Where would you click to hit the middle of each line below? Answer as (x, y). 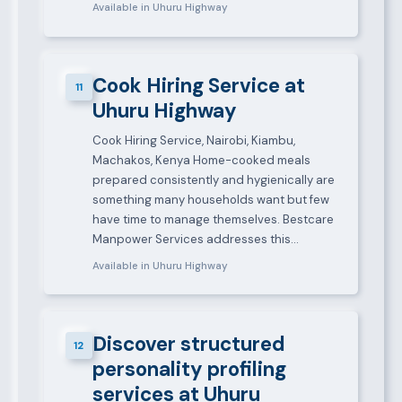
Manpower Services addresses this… (195, 240)
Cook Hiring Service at (198, 86)
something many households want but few (210, 200)
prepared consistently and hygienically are (213, 180)
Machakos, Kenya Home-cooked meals (201, 161)
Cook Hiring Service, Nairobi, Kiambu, (193, 141)
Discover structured (188, 344)
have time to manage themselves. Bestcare (213, 220)
